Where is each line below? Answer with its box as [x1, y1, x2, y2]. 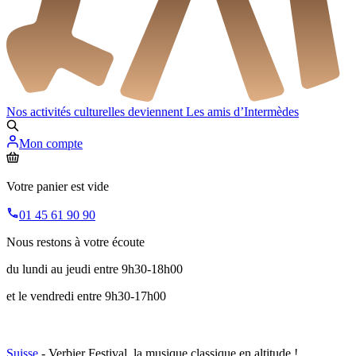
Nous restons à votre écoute [6, 235, 145, 250]
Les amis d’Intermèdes [186, 105, 299, 119]
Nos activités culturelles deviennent [6, 105, 186, 119]
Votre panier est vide [6, 180, 109, 194]
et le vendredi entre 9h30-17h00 [6, 289, 166, 304]
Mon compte [19, 137, 83, 151]
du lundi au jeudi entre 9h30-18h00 [6, 262, 183, 277]
